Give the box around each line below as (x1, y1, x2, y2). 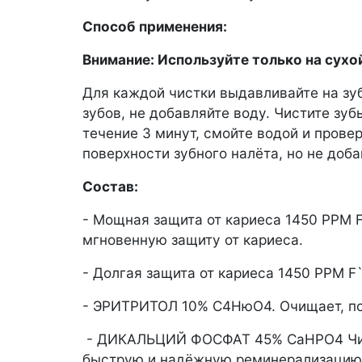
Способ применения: (82, 17, 227, 35)
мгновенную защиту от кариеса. (82, 230, 303, 248)
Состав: (82, 177, 138, 195)
